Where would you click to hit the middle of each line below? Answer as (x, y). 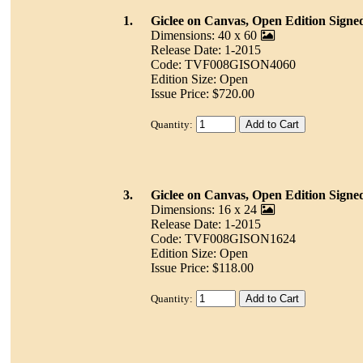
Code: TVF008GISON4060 (223, 65)
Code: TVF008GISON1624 (223, 239)
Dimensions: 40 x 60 (203, 36)
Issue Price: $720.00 (202, 94)
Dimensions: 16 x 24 (203, 210)
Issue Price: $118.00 (202, 268)
